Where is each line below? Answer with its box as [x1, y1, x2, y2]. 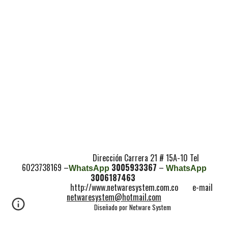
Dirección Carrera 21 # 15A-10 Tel [29, 152, 199, 164]
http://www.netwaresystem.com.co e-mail [70, 181, 213, 193]
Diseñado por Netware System [94, 202, 171, 212]
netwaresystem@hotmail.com [67, 191, 161, 203]
